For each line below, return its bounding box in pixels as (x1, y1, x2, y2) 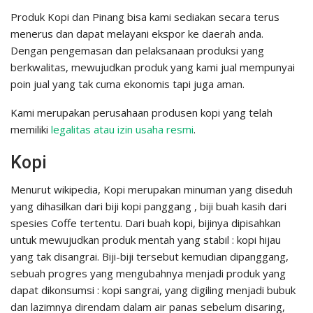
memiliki (10, 122, 51, 137)
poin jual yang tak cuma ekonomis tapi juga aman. (10, 77, 245, 92)
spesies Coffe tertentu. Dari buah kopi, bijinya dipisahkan (10, 216, 281, 231)
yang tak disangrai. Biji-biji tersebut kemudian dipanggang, (10, 249, 289, 264)
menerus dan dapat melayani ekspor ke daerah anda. (10, 27, 263, 41)
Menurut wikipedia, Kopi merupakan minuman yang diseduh (10, 182, 293, 197)
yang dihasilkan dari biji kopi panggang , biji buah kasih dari (10, 199, 286, 214)
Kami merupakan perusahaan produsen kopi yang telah (10, 105, 272, 120)
